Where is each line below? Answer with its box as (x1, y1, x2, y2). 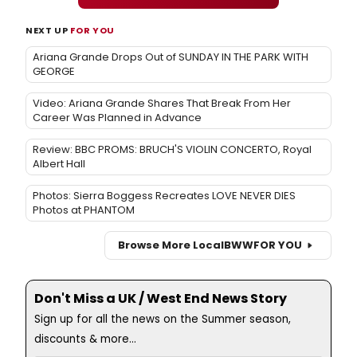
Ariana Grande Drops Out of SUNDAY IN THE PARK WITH (33, 49, 308, 65)
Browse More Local (118, 237, 224, 253)
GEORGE (33, 63, 75, 79)
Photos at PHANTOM (33, 202, 135, 218)
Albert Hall (33, 155, 85, 171)
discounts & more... (34, 331, 136, 347)
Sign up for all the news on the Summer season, (34, 311, 291, 327)
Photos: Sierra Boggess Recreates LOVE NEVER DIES (33, 187, 296, 203)
